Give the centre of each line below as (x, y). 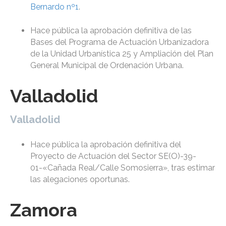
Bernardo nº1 (54, 7)
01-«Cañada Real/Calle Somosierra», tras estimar (123, 168)
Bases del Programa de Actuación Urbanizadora (120, 42)
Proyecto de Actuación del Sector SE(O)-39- (113, 156)
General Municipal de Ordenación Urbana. (107, 66)
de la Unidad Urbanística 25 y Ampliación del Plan (122, 54)
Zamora (44, 210)
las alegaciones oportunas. (80, 180)
